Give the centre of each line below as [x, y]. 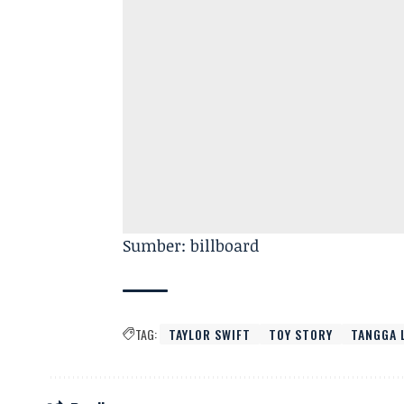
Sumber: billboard [191, 245]
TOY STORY [301, 334]
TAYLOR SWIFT [210, 334]
